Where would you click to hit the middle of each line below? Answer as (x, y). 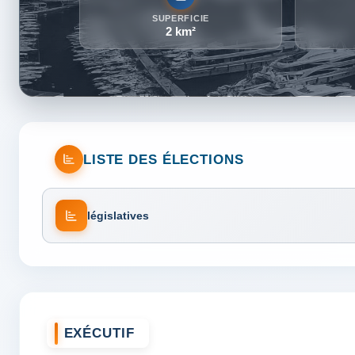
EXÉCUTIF (99, 333)
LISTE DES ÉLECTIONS (164, 159)
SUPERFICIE (181, 19)
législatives (118, 215)
